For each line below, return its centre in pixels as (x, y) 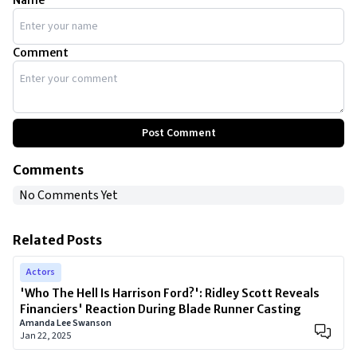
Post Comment (178, 133)
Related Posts (57, 240)
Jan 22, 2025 (45, 336)
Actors (41, 272)
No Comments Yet (69, 195)
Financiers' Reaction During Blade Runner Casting (161, 309)
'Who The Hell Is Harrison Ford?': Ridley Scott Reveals (170, 293)
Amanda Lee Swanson (66, 323)
